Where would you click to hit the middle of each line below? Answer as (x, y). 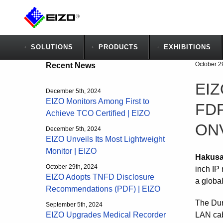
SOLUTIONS (52, 47)
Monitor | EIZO (71, 151)
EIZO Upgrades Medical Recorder (106, 215)
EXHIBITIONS (187, 47)
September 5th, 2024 (74, 205)
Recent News (71, 65)
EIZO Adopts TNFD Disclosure (100, 177)
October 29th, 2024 (72, 167)
